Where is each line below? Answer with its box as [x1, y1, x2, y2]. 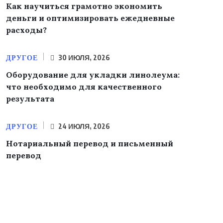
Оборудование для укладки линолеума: [6, 69, 180, 80]
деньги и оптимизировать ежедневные [6, 12, 175, 23]
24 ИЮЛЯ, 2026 [57, 121, 110, 130]
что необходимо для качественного [6, 81, 162, 92]
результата [6, 93, 54, 104]
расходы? [6, 24, 47, 35]
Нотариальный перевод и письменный [6, 138, 173, 148]
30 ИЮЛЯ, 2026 [57, 53, 110, 62]
